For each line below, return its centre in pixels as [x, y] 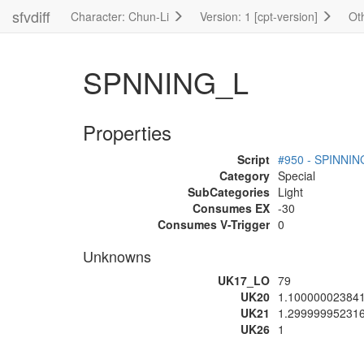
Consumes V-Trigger [214, 224]
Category [245, 175]
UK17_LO [244, 280]
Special [297, 175]
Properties [127, 132]
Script [253, 159]
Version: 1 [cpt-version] [260, 16]
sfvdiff [31, 16]
